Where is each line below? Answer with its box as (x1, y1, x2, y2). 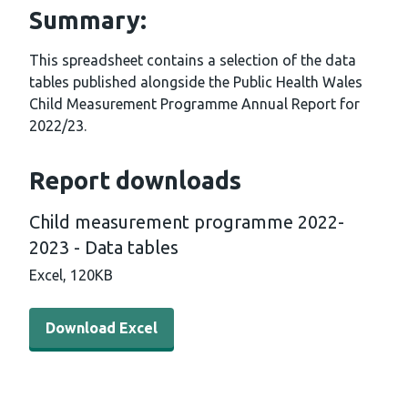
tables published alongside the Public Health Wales (29, 74, 362, 91)
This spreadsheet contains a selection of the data (29, 52, 356, 69)
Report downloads (29, 167, 241, 195)
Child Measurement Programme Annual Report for (29, 96, 360, 113)
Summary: (29, 6, 147, 35)
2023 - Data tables (29, 237, 178, 259)
